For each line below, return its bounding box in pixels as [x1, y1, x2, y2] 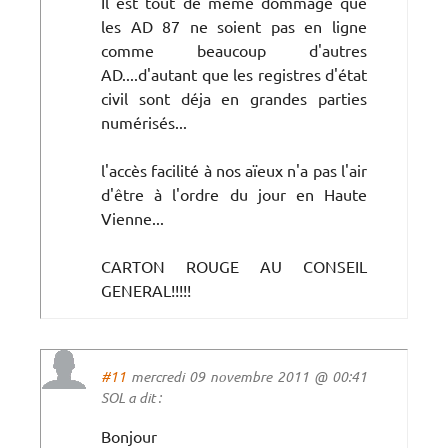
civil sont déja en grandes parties [101, 87, 367, 108]
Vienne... [101, 207, 164, 228]
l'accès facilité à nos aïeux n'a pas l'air [101, 159, 367, 180]
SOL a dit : [101, 387, 161, 407]
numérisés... [101, 111, 187, 132]
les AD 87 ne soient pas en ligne [101, 15, 367, 36]
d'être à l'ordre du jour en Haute [101, 183, 367, 204]
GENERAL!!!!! [101, 279, 191, 300]
